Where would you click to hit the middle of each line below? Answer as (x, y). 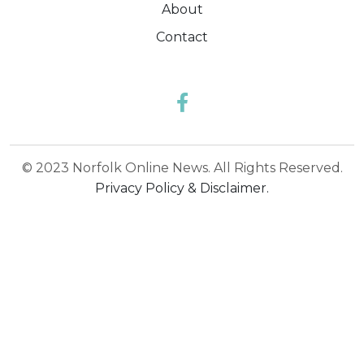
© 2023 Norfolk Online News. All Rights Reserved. (182, 168)
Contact (182, 37)
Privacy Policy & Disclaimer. (182, 188)
